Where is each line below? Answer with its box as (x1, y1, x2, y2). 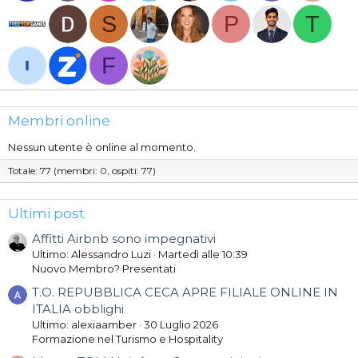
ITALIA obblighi (32, 300, 124, 316)
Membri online (8, 113, 110, 129)
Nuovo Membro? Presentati (32, 262, 176, 276)
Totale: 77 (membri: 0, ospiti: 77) (8, 165, 156, 177)
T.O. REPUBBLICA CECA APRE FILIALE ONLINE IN (32, 284, 338, 300)
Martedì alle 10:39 (158, 248, 248, 261)
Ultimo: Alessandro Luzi (32, 248, 151, 261)
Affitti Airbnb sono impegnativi (32, 231, 216, 247)
